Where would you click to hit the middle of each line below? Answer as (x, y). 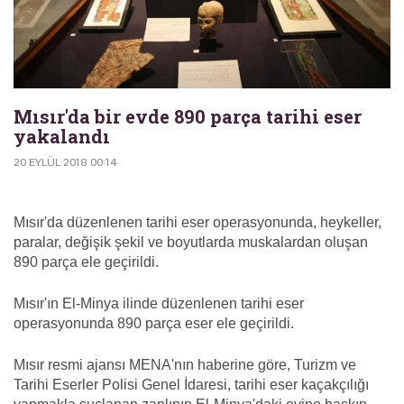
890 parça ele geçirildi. (86, 262)
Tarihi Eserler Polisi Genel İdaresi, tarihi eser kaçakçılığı (191, 385)
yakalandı (62, 137)
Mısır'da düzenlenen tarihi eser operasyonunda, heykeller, (197, 223)
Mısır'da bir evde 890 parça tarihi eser (188, 117)
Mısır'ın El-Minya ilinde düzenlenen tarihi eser (159, 304)
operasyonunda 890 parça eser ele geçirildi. (154, 324)
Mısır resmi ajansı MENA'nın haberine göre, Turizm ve (185, 365)
